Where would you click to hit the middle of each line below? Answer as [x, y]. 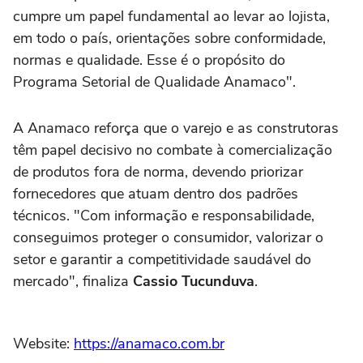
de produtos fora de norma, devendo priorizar [158, 172]
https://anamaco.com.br [149, 344]
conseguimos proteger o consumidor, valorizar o [168, 238]
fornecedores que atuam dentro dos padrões [156, 194]
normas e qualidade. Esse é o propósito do [149, 60]
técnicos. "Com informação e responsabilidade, [164, 216]
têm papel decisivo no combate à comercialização [173, 150]
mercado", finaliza [73, 282]
